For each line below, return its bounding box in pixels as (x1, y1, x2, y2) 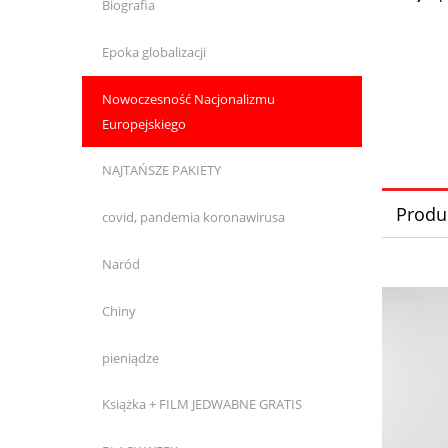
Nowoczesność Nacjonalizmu (101, 89, 275, 108)
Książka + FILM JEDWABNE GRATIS (101, 395, 302, 414)
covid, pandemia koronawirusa (101, 208, 285, 227)
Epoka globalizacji (101, 42, 206, 61)
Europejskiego (101, 114, 186, 133)
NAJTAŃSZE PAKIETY (101, 161, 221, 180)
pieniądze (101, 348, 159, 367)
